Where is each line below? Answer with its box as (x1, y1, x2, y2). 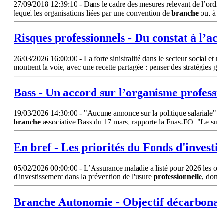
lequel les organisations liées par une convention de (14, 8, 171, 17)
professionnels (55, 31, 125, 45)
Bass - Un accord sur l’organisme (14, 86, 181, 99)
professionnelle (154, 172, 202, 181)
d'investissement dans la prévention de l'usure (14, 172, 154, 181)
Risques (14, 31, 55, 45)
